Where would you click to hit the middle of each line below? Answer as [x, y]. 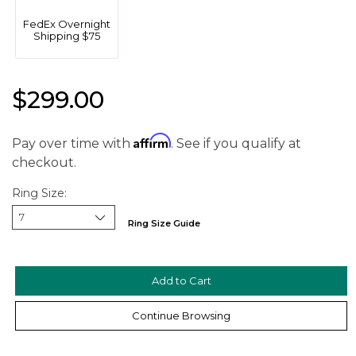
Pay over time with [73, 143]
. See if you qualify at [236, 143]
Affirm [152, 140]
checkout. [44, 162]
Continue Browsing [182, 315]
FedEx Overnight [66, 23]
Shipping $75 [66, 35]
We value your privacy [128, 285]
